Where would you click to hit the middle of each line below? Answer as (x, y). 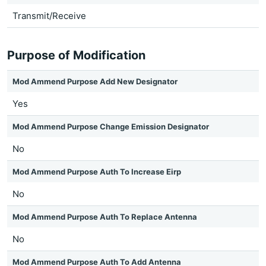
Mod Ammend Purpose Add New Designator (95, 81)
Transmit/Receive (49, 16)
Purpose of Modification (76, 55)
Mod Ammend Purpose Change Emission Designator (111, 126)
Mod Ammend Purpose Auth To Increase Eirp (97, 172)
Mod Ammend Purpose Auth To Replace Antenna (105, 217)
